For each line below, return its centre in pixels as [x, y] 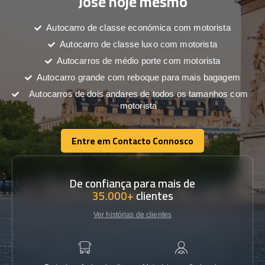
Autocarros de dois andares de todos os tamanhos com [138, 94]
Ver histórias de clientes [132, 215]
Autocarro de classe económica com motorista [138, 28]
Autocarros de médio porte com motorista [138, 61]
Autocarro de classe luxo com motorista [138, 44]
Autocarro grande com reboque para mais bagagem [138, 77]
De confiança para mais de [132, 183]
